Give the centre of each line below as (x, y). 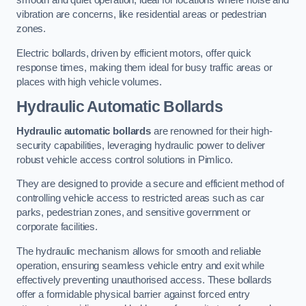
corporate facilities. (57, 227)
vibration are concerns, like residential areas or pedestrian (142, 15)
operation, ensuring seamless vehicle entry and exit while (140, 265)
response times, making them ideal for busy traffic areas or (144, 67)
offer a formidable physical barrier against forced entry (133, 294)
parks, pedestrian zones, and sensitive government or (134, 213)
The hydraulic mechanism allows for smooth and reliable (139, 251)
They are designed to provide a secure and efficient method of (151, 184)
